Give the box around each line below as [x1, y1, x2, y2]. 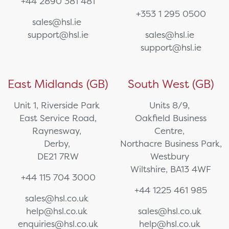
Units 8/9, [149, 100, 193, 111]
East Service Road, [19, 112, 97, 124]
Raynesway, [32, 125, 84, 136]
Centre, [154, 125, 188, 136]
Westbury [150, 151, 192, 162]
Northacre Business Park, [120, 138, 222, 149]
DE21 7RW [37, 151, 79, 162]
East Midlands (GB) [8, 77, 109, 91]
